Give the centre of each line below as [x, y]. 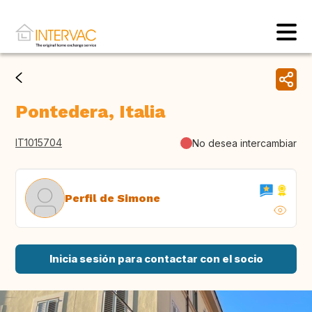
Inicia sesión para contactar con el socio [156, 259]
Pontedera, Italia [90, 112]
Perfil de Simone [112, 198]
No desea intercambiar [244, 143]
